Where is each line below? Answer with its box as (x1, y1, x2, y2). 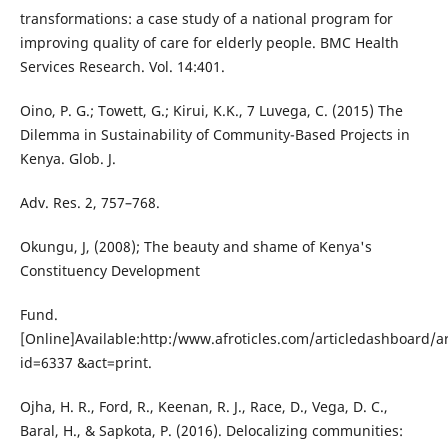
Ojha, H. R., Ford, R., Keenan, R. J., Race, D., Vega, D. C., (19, 397, 388, 417)
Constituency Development (19, 261, 200, 281)
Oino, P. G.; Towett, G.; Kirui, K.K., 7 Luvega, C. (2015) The (19, 101, 403, 120)
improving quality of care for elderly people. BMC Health (19, 32, 399, 52)
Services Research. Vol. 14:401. (19, 56, 225, 76)
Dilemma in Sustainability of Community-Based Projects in (19, 125, 410, 144)
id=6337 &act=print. (19, 353, 152, 373)
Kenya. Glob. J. (19, 149, 116, 168)
